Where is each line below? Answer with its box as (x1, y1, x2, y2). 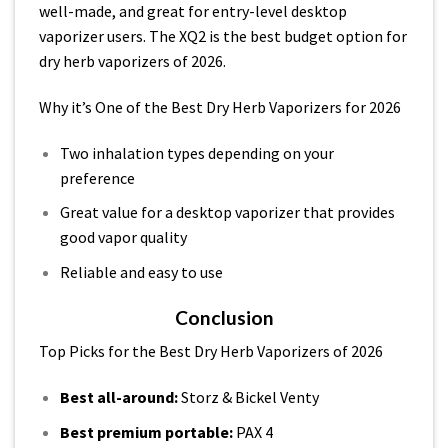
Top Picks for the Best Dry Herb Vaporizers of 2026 (39, 341, 383, 362)
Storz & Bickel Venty (177, 387, 319, 408)
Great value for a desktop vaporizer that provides (59, 202, 395, 223)
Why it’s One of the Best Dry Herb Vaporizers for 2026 (39, 97, 401, 118)
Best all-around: (59, 387, 178, 408)
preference (59, 167, 138, 188)
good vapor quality (59, 227, 187, 248)
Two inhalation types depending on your (59, 142, 334, 163)
